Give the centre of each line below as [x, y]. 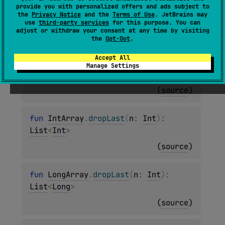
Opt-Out [118, 39]
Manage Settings [113, 66]
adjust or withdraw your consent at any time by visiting [113, 31]
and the [97, 15]
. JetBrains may [181, 15]
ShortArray [70, 62]
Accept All [113, 58]
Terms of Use [134, 15]
